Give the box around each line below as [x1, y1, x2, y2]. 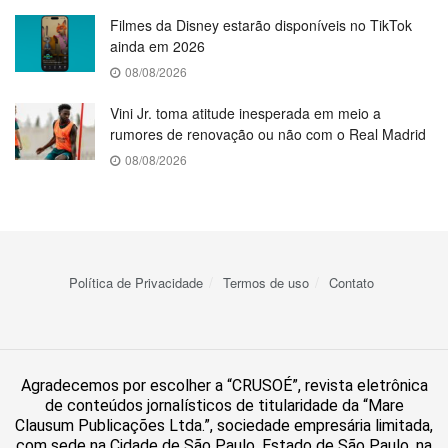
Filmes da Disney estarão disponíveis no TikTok [110, 15, 412, 35]
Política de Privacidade [68, 273, 203, 292]
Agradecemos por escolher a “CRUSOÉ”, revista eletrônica [20, 376, 428, 395]
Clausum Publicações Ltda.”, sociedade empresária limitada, [15, 416, 433, 435]
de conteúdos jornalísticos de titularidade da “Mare [44, 396, 404, 415]
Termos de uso [222, 273, 309, 292]
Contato [328, 273, 374, 292]
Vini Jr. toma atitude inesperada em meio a [110, 103, 381, 123]
